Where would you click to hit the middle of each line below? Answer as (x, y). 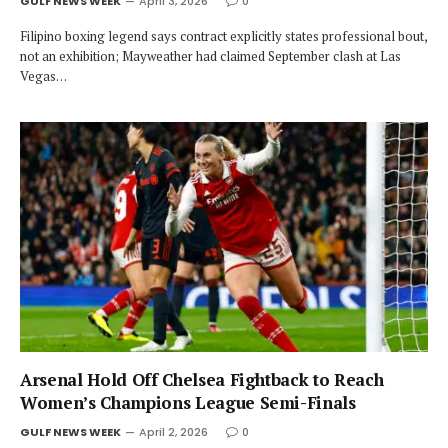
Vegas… (43, 76)
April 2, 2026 (173, 431)
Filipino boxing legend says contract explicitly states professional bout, (223, 36)
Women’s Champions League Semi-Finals (188, 402)
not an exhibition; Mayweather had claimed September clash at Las (210, 56)
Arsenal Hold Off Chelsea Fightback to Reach (202, 379)
